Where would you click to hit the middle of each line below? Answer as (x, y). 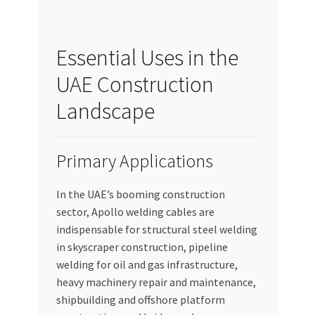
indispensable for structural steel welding (156, 230)
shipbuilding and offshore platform (140, 300)
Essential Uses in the (147, 58)
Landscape (105, 111)
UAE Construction (135, 85)
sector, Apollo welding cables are (135, 212)
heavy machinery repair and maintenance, (156, 282)
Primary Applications (134, 161)
